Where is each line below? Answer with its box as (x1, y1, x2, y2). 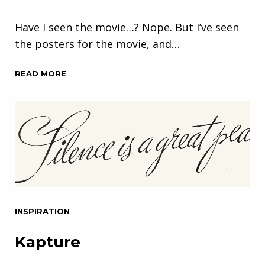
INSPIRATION (15, 206, 70, 216)
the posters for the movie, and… (15, 36, 180, 51)
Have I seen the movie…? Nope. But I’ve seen (15, 20, 239, 34)
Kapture (15, 232, 80, 251)
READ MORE (15, 68, 66, 78)
